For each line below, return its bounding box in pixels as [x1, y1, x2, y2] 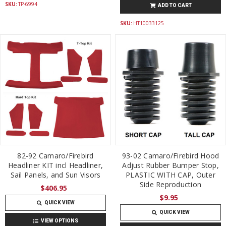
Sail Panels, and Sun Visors [10, 170, 101, 180]
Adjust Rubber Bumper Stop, [122, 160, 219, 170]
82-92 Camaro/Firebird [17, 151, 94, 160]
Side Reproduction [139, 180, 202, 189]
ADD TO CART [157, 3, 192, 9]
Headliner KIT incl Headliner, [8, 160, 103, 170]
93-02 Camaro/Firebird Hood [122, 151, 219, 160]
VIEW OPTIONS [40, 217, 78, 223]
